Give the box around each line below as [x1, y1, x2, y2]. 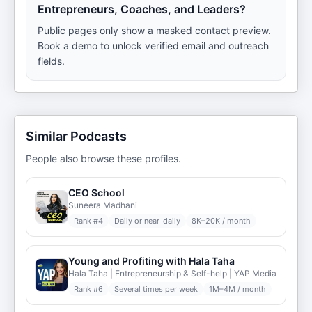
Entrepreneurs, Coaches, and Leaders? [38, 2, 246, 16]
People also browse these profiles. [26, 153, 181, 164]
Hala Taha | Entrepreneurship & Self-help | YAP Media [68, 268, 276, 279]
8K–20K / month [192, 216, 251, 226]
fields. [38, 55, 65, 67]
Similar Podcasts [26, 129, 127, 143]
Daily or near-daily [114, 216, 180, 226]
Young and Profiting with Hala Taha [68, 255, 235, 267]
